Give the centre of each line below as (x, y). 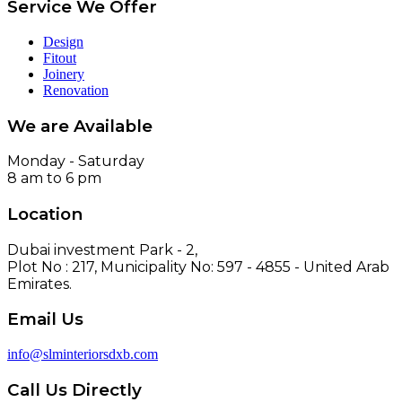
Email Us (45, 319)
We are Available (80, 126)
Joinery (64, 74)
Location (45, 214)
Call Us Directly (74, 389)
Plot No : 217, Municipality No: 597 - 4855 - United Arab (198, 267)
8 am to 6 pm (54, 179)
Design (63, 41)
